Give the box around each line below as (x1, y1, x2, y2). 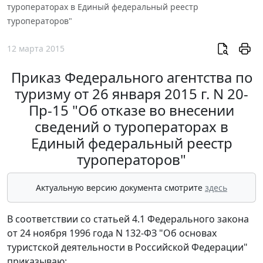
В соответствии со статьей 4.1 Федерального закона (7, 213, 249, 226)
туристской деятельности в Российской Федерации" (7, 241, 248, 254)
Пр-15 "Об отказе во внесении (29, 100, 234, 120)
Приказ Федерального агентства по (11, 68, 252, 87)
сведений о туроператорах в (35, 117, 228, 137)
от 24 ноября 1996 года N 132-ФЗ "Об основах (7, 227, 217, 240)
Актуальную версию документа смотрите (36, 182, 205, 194)
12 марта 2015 (7, 43, 65, 55)
